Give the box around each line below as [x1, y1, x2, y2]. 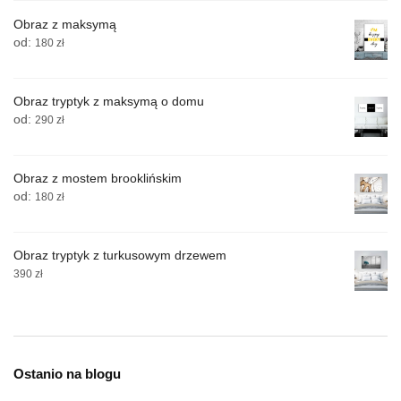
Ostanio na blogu [13, 366, 121, 382]
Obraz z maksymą [13, 17, 116, 32]
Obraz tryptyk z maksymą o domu [13, 94, 204, 109]
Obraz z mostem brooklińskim [13, 171, 182, 186]
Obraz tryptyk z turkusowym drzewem [13, 248, 226, 263]
